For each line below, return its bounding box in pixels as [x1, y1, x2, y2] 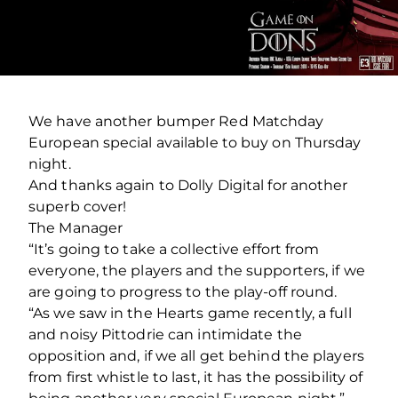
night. [28, 155, 71, 172]
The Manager [28, 219, 123, 236]
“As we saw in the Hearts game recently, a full [28, 304, 352, 322]
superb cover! [28, 197, 127, 215]
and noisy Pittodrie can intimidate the [28, 325, 302, 343]
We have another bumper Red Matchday [28, 112, 324, 130]
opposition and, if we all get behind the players [28, 346, 364, 364]
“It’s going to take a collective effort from [28, 240, 320, 258]
